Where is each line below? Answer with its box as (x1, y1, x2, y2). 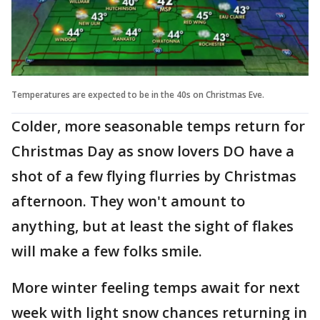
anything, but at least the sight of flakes (11, 216, 294, 236)
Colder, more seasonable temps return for (11, 116, 305, 136)
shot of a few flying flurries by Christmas (11, 166, 296, 186)
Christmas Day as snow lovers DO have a (11, 141, 294, 161)
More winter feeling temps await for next (11, 277, 300, 297)
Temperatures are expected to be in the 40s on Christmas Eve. (11, 88, 266, 101)
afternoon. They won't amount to (11, 191, 245, 211)
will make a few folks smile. (11, 241, 209, 261)
